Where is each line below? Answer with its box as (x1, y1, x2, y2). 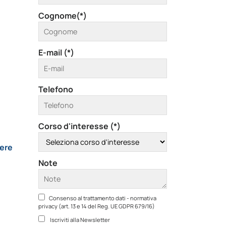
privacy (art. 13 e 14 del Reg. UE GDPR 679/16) (38, 202, 155, 210)
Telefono (38, 84, 73, 95)
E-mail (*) (38, 47, 74, 58)
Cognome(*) (38, 10, 87, 21)
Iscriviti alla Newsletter (49, 216, 110, 223)
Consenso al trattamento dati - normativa (49, 194, 156, 202)
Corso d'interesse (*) (38, 121, 121, 132)
